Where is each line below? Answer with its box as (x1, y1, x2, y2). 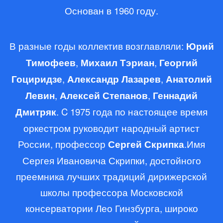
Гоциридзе (11, 72, 62, 86)
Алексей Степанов (60, 89, 148, 102)
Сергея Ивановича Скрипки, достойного (22, 154, 201, 167)
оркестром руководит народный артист (23, 121, 200, 134)
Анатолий (165, 72, 212, 86)
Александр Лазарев (67, 72, 161, 86)
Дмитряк (15, 105, 56, 118)
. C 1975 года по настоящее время (56, 105, 208, 118)
